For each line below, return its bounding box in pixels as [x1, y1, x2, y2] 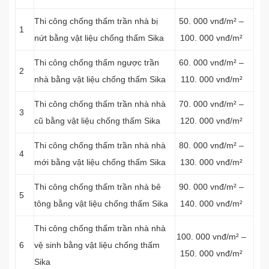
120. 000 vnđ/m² [180, 116, 243, 125]
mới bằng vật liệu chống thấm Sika [34, 157, 166, 167]
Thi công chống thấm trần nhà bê [34, 182, 161, 192]
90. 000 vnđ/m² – [179, 182, 244, 192]
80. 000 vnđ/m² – [179, 141, 244, 150]
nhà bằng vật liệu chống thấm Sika [34, 74, 166, 84]
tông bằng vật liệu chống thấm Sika [34, 199, 168, 208]
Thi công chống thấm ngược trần [34, 58, 159, 67]
